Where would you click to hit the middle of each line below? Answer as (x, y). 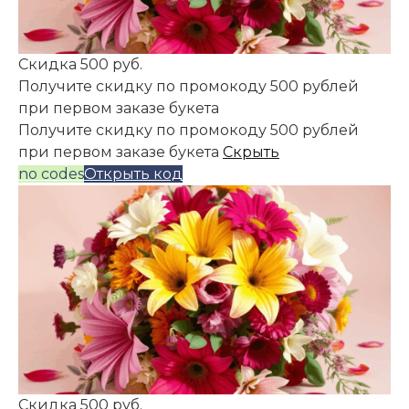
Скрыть (251, 152)
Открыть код (133, 173)
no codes (51, 173)
